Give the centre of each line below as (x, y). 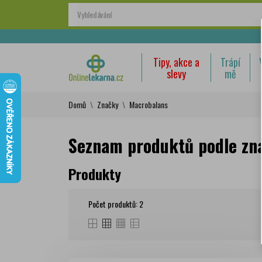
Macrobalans (149, 104)
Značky (108, 104)
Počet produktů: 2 (116, 204)
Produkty (95, 174)
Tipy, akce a (176, 62)
